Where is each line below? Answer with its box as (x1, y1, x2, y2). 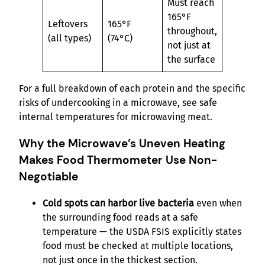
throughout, (167, 25, 217, 37)
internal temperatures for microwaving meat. (19, 111, 212, 123)
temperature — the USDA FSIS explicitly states (43, 225, 241, 237)
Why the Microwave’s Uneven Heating (19, 135, 225, 151)
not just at (167, 40, 211, 51)
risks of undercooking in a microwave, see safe (19, 97, 217, 109)
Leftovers (48, 18, 88, 30)
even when (194, 197, 242, 209)
